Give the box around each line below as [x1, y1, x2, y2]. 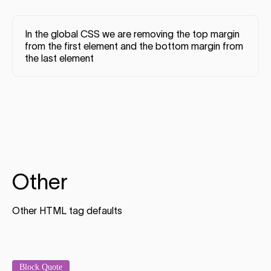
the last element [25, 53, 94, 64]
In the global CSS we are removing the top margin [25, 28, 240, 40]
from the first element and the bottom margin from [25, 41, 243, 52]
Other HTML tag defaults [12, 205, 122, 217]
